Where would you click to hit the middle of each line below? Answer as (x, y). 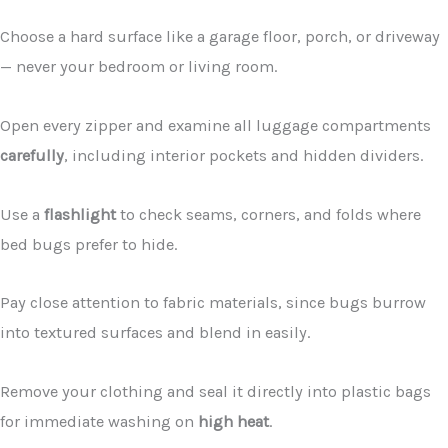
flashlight (80, 214)
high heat (233, 422)
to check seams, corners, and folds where (268, 214)
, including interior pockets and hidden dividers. (243, 156)
